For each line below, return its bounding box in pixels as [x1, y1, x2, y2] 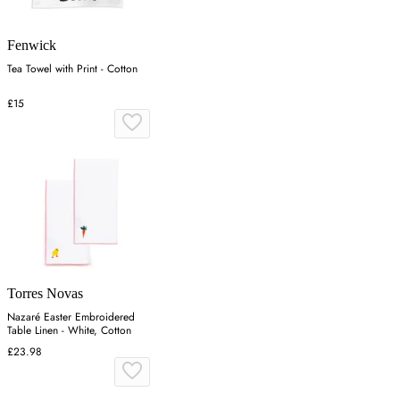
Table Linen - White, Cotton [7, 322, 131, 339]
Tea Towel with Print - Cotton [7, 61, 137, 78]
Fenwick [7, 37, 56, 54]
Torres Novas [7, 286, 83, 302]
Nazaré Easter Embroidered [7, 309, 135, 326]
